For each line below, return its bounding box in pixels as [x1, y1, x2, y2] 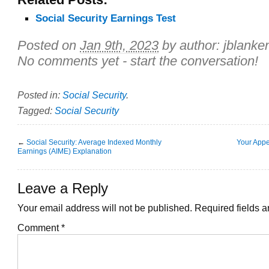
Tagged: [17, 104, 55, 116]
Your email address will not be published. [17, 202, 192, 213]
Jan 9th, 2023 [80, 37, 159, 53]
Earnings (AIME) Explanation [17, 147, 112, 156]
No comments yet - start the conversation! [17, 53, 258, 68]
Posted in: [17, 89, 62, 100]
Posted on [17, 37, 80, 53]
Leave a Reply [17, 180, 108, 196]
